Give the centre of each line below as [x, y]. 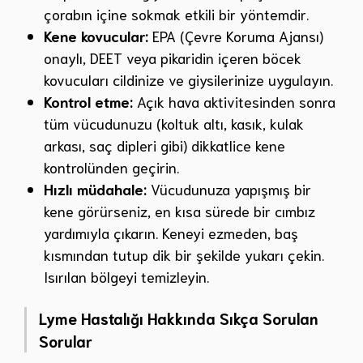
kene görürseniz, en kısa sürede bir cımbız [179, 210]
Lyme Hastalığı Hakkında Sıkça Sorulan [179, 318]
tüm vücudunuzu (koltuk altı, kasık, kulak [174, 123]
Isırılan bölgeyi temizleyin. [126, 276]
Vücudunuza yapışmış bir [229, 188]
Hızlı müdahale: [95, 188]
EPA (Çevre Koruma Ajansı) [236, 35]
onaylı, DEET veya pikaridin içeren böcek [173, 57]
